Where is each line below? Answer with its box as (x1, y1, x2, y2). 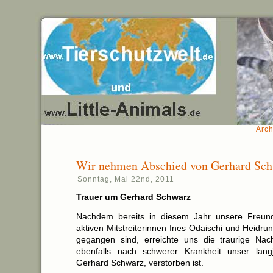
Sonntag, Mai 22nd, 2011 (77, 175, 174, 183)
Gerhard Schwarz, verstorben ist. (76, 258, 204, 268)
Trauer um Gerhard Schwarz (76, 192, 191, 202)
